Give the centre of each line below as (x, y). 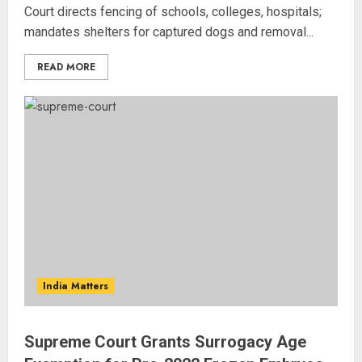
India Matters (76, 286)
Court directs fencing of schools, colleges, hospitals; (173, 12)
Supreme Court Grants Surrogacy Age (165, 342)
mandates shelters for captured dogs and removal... (169, 32)
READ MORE (66, 67)
